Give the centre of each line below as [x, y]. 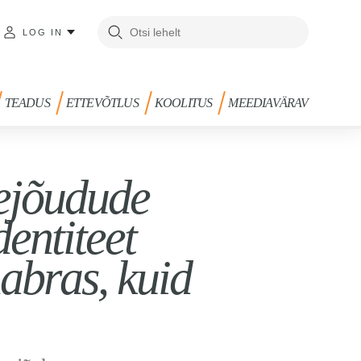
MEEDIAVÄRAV [268, 103]
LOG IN [43, 32]
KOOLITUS [183, 103]
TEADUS [27, 103]
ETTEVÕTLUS [102, 103]
